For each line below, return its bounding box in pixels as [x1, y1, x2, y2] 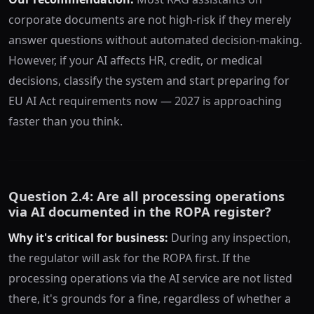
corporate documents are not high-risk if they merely [8, 12, 291, 28]
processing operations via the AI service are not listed [8, 271, 292, 287]
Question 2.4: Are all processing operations [8, 187, 285, 205]
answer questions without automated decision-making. [8, 32, 302, 48]
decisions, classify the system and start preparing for [8, 73, 289, 89]
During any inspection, [168, 230, 291, 246]
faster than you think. [8, 114, 123, 130]
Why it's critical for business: [8, 230, 168, 246]
